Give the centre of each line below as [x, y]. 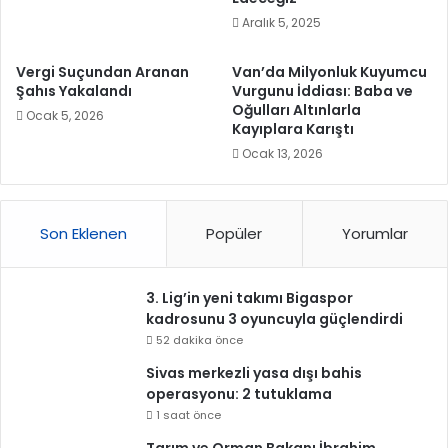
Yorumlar [374, 234]
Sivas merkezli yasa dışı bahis [254, 373]
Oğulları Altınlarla [296, 110]
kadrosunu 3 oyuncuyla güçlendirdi [274, 319]
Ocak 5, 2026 [65, 116]
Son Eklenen [84, 234]
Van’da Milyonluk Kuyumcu [329, 72]
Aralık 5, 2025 [281, 23]
